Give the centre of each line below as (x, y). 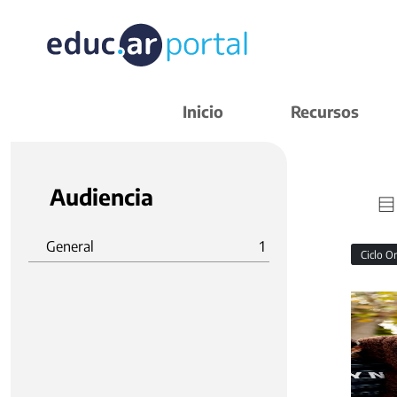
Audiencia (101, 197)
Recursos (325, 111)
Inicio (203, 111)
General (70, 246)
